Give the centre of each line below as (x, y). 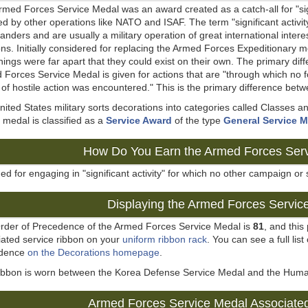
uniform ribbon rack (165, 239)
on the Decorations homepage (93, 252)
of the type (198, 120)
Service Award (139, 120)
